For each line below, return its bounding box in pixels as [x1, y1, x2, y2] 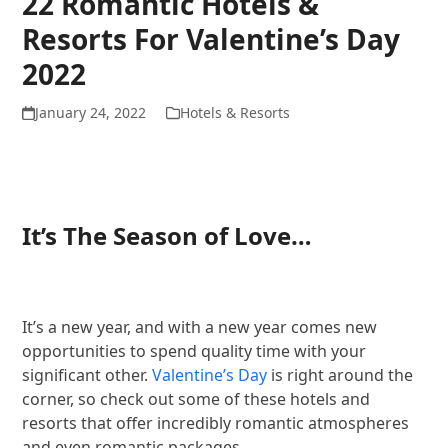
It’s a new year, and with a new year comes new [22, 315, 378, 338]
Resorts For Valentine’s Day [22, 19, 401, 58]
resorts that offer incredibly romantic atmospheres [22, 411, 410, 434]
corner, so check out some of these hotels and [22, 387, 371, 410]
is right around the [267, 363, 414, 386]
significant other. [22, 363, 153, 386]
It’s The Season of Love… [22, 218, 313, 252]
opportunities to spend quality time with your [22, 339, 367, 362]
